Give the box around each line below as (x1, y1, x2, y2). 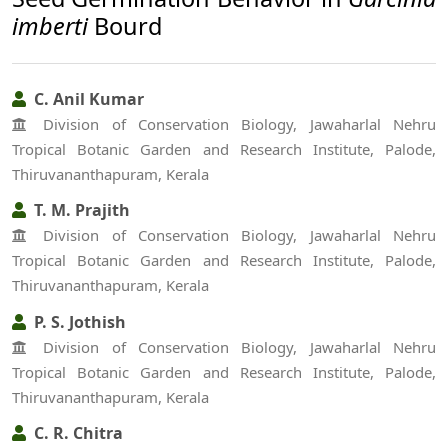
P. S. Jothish (30, 310, 126, 333)
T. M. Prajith (30, 199, 130, 222)
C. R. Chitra (30, 421, 123, 444)
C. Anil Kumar (30, 87, 144, 110)
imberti (12, 9, 88, 42)
